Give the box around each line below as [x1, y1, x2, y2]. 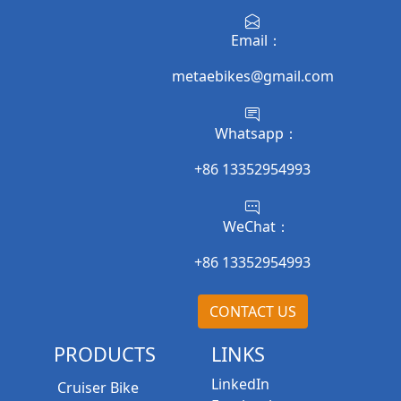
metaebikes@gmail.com [171, 66, 334, 87]
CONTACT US [209, 302, 296, 322]
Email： [223, 30, 282, 51]
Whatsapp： [207, 124, 298, 144]
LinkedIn [211, 374, 269, 395]
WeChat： [215, 217, 290, 237]
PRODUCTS [54, 341, 156, 368]
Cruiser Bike [57, 378, 139, 398]
